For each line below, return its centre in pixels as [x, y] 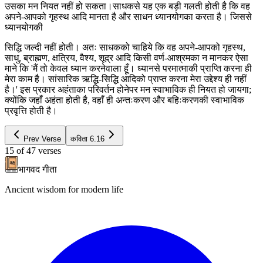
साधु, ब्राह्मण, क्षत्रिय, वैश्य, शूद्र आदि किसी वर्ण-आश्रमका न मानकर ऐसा [127, 58]
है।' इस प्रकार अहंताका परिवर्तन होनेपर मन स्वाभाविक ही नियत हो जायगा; [128, 89]
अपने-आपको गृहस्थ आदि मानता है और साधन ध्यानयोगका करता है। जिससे [128, 16]
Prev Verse [42, 139]
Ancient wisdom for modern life [64, 189]
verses [50, 150]
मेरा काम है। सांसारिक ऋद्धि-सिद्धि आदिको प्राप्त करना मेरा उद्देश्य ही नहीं [126, 79]
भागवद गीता [38, 169]
